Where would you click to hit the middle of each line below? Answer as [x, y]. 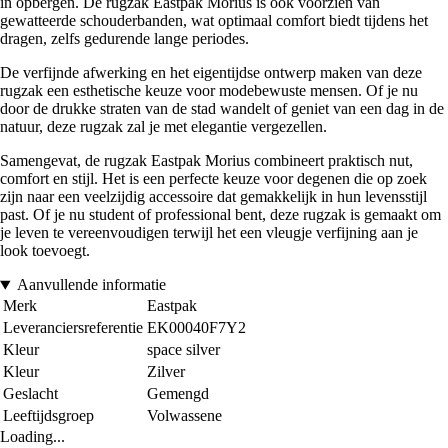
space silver [183, 350]
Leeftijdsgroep [48, 416]
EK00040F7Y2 [196, 328]
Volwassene [184, 416]
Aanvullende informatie [91, 285]
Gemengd [178, 394]
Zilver [166, 372]
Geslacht [30, 394]
